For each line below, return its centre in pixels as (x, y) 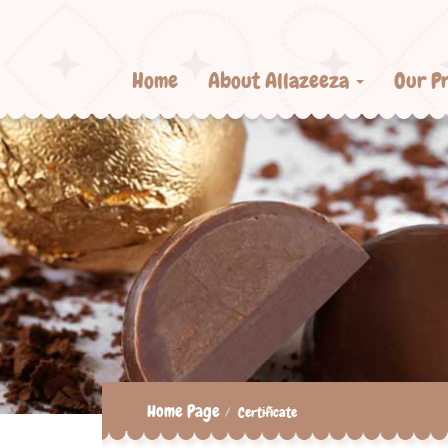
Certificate (267, 412)
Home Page (183, 411)
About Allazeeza (281, 80)
